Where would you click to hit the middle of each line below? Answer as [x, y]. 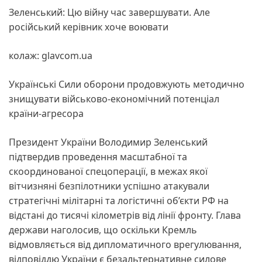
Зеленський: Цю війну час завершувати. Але [109, 12]
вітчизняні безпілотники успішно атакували [109, 186]
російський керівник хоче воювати [89, 27]
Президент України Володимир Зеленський [108, 142]
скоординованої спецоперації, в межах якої [108, 171]
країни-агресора [46, 113]
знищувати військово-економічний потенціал [114, 99]
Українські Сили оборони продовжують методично [127, 84]
